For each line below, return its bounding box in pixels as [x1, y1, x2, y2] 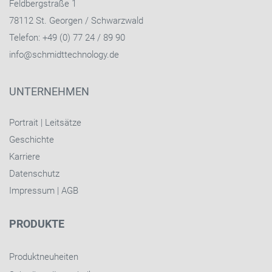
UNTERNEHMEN [9, 84, 89, 98]
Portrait [9, 117, 38, 128]
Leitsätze [45, 117, 81, 128]
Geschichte [9, 134, 54, 145]
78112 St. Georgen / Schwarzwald [9, 15, 143, 26]
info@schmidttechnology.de [9, 49, 119, 60]
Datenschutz [9, 168, 59, 179]
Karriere [9, 151, 40, 162]
